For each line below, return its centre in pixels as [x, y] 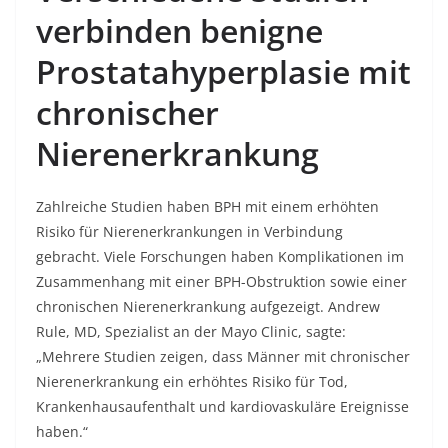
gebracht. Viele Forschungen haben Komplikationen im [220, 256]
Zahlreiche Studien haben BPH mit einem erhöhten [207, 206]
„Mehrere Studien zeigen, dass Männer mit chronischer [223, 356]
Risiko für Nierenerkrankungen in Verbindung [189, 231]
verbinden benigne [179, 30]
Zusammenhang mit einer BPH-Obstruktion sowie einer [221, 281]
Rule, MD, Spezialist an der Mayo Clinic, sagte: [191, 331]
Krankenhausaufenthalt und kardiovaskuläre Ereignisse [222, 406]
